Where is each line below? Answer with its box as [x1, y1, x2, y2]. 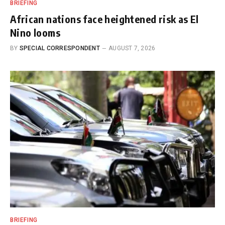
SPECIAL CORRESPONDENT [19, 45, 100, 52]
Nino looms [10, 26, 61, 39]
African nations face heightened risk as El [10, 13, 199, 26]
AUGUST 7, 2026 [108, 45, 156, 52]
